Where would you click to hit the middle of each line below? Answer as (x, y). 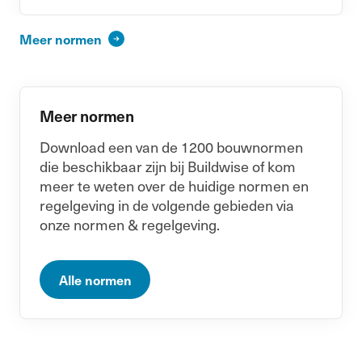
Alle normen (95, 280)
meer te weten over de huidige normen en (174, 185)
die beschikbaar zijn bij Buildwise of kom (168, 166)
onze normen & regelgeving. (130, 224)
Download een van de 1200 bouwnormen (171, 147)
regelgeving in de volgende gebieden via (167, 205)
